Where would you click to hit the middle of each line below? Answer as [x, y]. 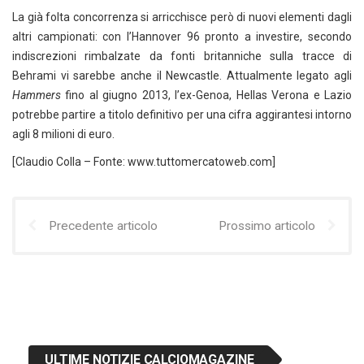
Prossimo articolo [267, 226]
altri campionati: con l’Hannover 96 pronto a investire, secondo [182, 37]
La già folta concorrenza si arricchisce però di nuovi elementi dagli [182, 17]
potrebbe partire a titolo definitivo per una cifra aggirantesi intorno [182, 115]
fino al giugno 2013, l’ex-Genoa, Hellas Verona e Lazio [206, 95]
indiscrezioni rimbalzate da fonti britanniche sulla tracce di [182, 56]
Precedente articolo [103, 226]
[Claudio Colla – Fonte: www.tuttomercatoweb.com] [144, 162]
